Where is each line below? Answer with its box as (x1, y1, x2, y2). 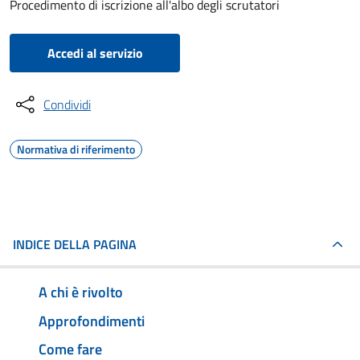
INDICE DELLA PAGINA (13, 235, 137, 254)
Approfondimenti (39, 309, 145, 332)
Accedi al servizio (47, 43, 143, 63)
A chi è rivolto (39, 280, 123, 303)
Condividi (43, 95, 91, 114)
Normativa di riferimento (17, 141, 135, 157)
